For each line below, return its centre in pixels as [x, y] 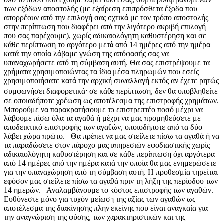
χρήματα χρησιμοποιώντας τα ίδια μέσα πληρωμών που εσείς [101, 71]
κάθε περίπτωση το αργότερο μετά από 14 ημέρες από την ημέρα [107, 44]
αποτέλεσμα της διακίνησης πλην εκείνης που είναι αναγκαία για [106, 208]
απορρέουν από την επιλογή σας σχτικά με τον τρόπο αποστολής [106, 17]
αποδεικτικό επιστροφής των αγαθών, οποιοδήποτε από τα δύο [103, 127]
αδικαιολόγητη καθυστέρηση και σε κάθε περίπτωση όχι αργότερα [109, 154]
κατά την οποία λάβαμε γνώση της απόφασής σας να [86, 53]
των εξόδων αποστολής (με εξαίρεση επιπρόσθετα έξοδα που [101, 8]
